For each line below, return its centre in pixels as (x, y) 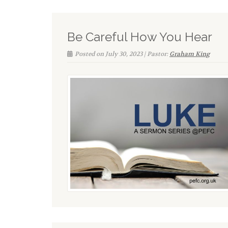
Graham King (190, 54)
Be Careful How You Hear (140, 37)
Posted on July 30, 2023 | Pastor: (122, 54)
